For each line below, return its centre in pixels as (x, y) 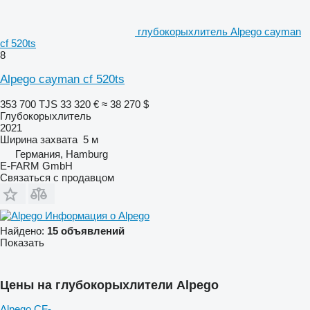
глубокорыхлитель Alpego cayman (219, 31)
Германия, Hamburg (62, 154)
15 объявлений (86, 230)
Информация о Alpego (97, 215)
